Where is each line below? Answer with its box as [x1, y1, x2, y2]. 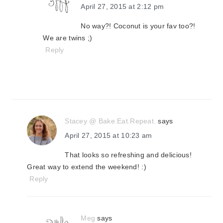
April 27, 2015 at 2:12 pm [81, 2, 164, 10]
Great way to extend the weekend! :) [27, 163, 146, 171]
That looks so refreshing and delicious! [65, 151, 192, 159]
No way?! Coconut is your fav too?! [81, 22, 196, 30]
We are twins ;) [43, 34, 93, 42]
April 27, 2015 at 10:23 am [65, 131, 152, 139]
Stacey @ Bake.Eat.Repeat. [65, 117, 156, 125]
